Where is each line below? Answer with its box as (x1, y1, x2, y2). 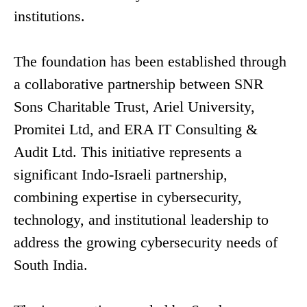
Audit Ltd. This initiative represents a (14, 143, 242, 161)
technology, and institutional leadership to (14, 211, 269, 229)
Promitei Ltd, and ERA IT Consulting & (14, 121, 258, 138)
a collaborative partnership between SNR (14, 75, 264, 93)
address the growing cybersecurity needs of (14, 234, 278, 251)
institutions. (14, 8, 85, 25)
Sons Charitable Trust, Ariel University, (14, 98, 255, 116)
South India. (14, 256, 88, 274)
